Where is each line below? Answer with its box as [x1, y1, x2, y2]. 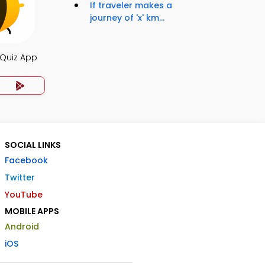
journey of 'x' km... [90, 12, 164, 24]
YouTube [5, 189, 43, 201]
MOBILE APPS [5, 205, 59, 217]
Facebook [5, 154, 48, 166]
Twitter [5, 172, 35, 183]
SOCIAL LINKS [5, 139, 61, 151]
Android [5, 221, 39, 232]
